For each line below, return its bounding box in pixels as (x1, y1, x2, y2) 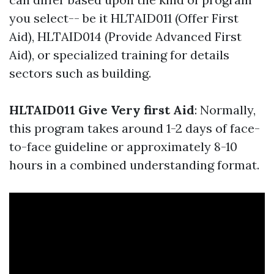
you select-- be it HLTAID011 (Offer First (9, 10, 239, 26)
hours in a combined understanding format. (9, 157, 259, 172)
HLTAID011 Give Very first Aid (9, 102, 194, 117)
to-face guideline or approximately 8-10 (9, 139, 237, 154)
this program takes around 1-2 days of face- (9, 120, 260, 136)
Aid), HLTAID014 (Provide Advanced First (9, 29, 242, 44)
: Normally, (194, 102, 256, 117)
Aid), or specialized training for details (9, 47, 229, 62)
